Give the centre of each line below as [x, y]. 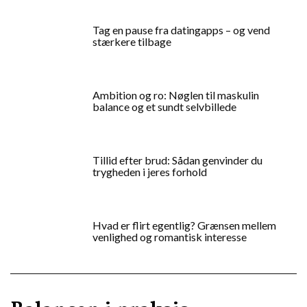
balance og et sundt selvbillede [164, 106]
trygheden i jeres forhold [150, 171]
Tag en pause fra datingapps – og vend [181, 29]
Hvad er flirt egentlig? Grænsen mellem [184, 225]
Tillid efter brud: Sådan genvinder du [177, 160]
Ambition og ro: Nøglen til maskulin [176, 95]
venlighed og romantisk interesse [170, 236]
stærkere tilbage [132, 41]
